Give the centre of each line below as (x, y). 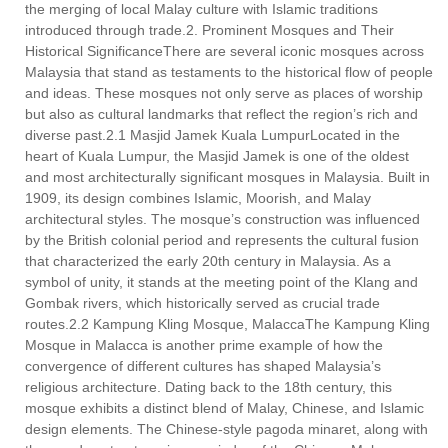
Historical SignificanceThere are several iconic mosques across (224, 50)
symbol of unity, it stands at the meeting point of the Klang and (221, 281)
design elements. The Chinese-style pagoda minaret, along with (226, 428)
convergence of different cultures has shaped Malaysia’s (203, 365)
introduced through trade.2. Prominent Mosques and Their (209, 29)
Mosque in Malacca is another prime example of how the (204, 344)
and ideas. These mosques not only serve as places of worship (224, 92)
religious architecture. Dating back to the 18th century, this (208, 386)
